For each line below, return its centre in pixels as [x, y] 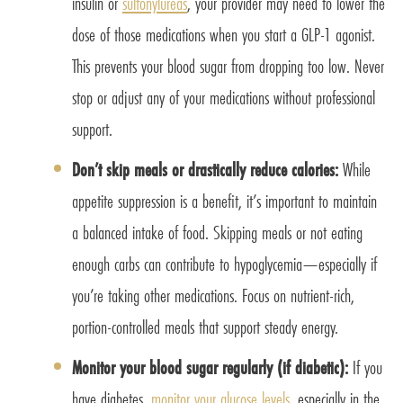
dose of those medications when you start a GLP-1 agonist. [224, 35]
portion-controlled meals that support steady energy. [205, 327]
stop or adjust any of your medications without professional [224, 98]
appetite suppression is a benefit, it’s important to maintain [224, 201]
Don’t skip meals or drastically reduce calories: [207, 170]
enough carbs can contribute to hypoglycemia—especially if [224, 264]
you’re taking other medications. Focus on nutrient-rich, [213, 296]
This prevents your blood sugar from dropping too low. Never [228, 67]
